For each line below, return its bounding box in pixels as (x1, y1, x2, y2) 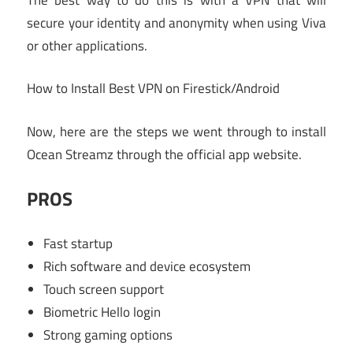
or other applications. (27, 35, 147, 56)
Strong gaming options (43, 324, 173, 345)
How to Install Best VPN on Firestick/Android (27, 78, 280, 99)
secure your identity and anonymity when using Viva (27, 12, 326, 33)
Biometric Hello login (43, 301, 162, 322)
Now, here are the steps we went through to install (27, 121, 326, 142)
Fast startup (43, 232, 113, 254)
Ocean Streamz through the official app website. (27, 143, 302, 165)
